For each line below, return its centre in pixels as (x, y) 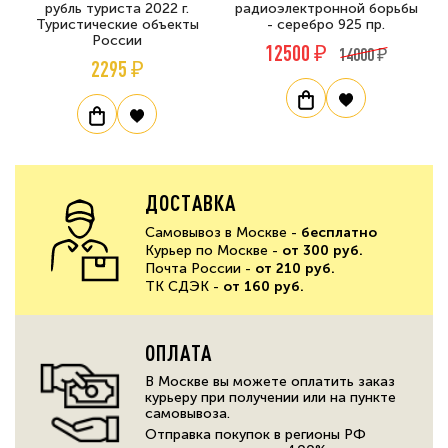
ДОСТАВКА (191, 202)
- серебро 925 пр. (326, 25)
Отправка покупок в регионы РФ (255, 435)
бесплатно (339, 233)
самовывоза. (187, 414)
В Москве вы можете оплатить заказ (270, 382)
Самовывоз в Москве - (223, 233)
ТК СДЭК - (184, 287)
